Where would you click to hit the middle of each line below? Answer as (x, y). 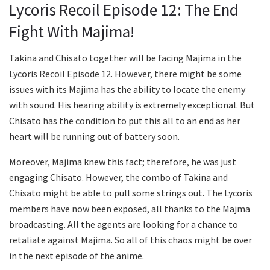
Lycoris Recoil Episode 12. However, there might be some (125, 74)
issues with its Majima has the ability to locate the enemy (127, 89)
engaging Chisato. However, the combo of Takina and (118, 177)
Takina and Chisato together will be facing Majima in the (125, 58)
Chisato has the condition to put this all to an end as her (125, 121)
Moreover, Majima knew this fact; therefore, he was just (123, 162)
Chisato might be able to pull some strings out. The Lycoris (131, 193)
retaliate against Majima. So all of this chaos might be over (130, 240)
